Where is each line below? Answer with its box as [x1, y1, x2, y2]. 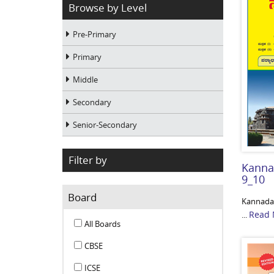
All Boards [84, 218, 120, 230]
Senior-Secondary [73, 119, 137, 131]
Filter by [68, 153, 107, 168]
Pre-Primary [73, 29, 116, 40]
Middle [73, 74, 98, 86]
